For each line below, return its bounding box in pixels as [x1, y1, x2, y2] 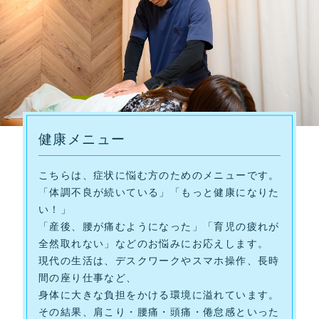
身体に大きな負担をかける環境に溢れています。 [38, 288, 280, 300]
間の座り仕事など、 [38, 271, 137, 283]
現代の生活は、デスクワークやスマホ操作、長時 [38, 254, 280, 266]
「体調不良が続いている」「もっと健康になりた [38, 186, 280, 198]
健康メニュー [38, 131, 126, 147]
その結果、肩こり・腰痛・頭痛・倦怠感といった [38, 305, 280, 318]
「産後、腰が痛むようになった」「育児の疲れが [38, 220, 280, 232]
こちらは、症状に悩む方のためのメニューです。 [38, 169, 280, 181]
